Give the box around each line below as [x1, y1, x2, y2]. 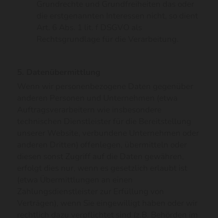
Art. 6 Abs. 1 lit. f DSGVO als [36, 22, 142, 33]
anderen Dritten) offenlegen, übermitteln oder [17, 139, 187, 150]
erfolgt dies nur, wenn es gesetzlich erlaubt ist [17, 163, 187, 174]
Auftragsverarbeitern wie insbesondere [17, 104, 162, 115]
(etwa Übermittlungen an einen [17, 174, 133, 185]
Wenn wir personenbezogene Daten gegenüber [17, 81, 193, 92]
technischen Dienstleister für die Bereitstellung [17, 116, 191, 127]
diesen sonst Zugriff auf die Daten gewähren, [17, 151, 184, 162]
